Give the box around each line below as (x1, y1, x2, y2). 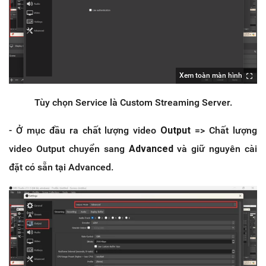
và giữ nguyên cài (173, 142, 257, 154)
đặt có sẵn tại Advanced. (9, 161, 113, 173)
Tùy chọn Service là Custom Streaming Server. (34, 96, 232, 108)
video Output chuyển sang (9, 142, 129, 154)
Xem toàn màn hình (179, 71, 242, 80)
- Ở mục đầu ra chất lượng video (9, 124, 161, 136)
